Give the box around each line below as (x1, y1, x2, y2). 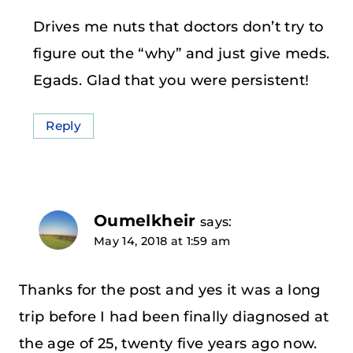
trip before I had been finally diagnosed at (19, 307, 329, 325)
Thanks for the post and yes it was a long (19, 281, 321, 299)
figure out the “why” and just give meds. (33, 45, 330, 63)
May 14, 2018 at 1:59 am (94, 234, 231, 249)
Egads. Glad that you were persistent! (33, 72, 310, 90)
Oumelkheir (94, 210, 196, 231)
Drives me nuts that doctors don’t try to (33, 18, 324, 36)
